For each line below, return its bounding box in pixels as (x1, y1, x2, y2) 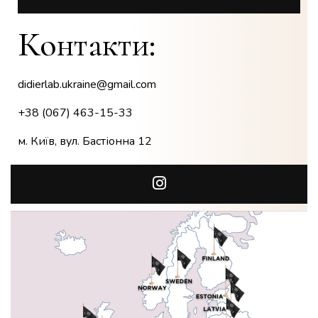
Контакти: (18, 23, 155, 65)
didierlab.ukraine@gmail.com (18, 76, 156, 92)
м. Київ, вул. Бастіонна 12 (18, 133, 152, 149)
